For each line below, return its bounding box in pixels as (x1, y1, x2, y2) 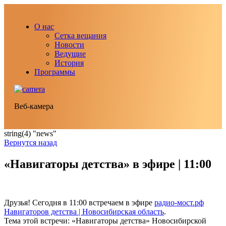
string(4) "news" (4, 129, 56, 138)
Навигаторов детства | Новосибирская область (4, 207, 164, 216)
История (54, 59, 84, 67)
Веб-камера (14, 102, 53, 110)
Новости (54, 40, 84, 49)
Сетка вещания (54, 31, 106, 40)
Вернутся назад (4, 138, 57, 147)
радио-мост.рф (154, 198, 204, 207)
